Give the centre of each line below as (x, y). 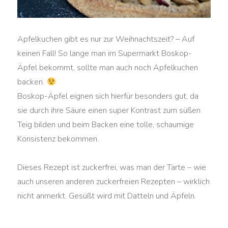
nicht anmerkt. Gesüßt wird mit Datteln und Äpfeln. (107, 196)
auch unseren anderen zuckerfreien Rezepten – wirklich (114, 182)
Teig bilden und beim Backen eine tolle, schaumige (106, 125)
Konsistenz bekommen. (58, 139)
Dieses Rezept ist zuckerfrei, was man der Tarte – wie (112, 168)
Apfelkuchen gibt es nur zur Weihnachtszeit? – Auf (106, 39)
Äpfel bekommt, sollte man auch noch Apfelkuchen (108, 68)
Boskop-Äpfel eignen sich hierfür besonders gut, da (108, 96)
